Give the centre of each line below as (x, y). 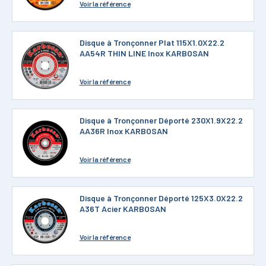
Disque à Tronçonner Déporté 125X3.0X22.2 (161, 198)
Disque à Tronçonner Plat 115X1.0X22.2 (152, 42)
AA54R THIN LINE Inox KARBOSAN (144, 53)
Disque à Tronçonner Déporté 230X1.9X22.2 (161, 120)
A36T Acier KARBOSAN (123, 209)
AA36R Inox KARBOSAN (123, 131)
